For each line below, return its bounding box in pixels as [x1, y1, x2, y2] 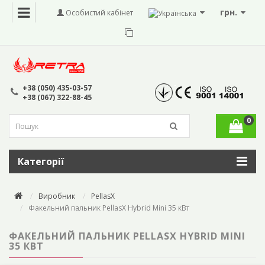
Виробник [38, 191, 75, 202]
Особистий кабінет [64, 7, 133, 18]
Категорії [18, 155, 64, 169]
